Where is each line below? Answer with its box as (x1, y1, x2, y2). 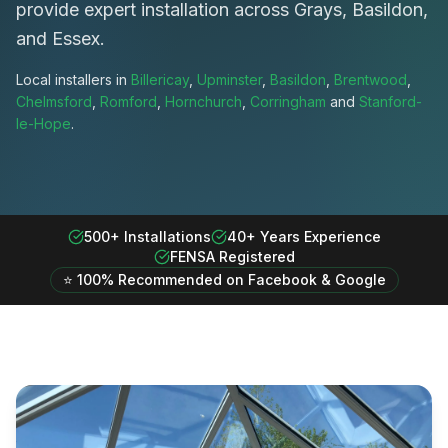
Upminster (197, 71, 262, 88)
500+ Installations (83, 228, 211, 245)
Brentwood (334, 71, 407, 88)
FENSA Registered (169, 248, 295, 265)
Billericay (131, 71, 189, 88)
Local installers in (16, 71, 127, 88)
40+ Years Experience (226, 228, 381, 245)
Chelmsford (16, 93, 92, 110)
